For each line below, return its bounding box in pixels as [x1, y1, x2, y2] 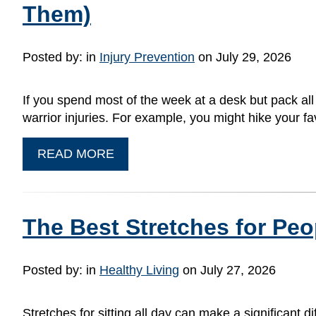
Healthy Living [99, 262, 179, 277]
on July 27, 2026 [179, 262, 276, 277]
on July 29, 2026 [195, 50, 291, 65]
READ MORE [37, 146, 114, 161]
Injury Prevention [99, 50, 195, 65]
